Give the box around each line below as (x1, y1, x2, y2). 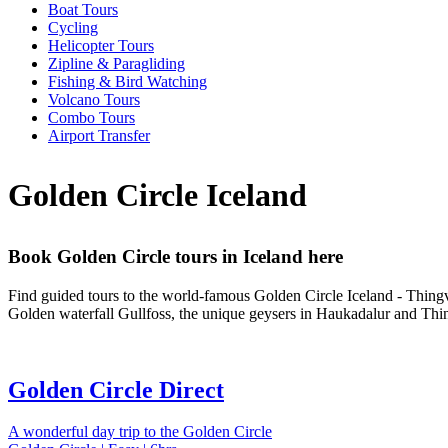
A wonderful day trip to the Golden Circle (8, 423, 272, 441)
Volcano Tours (48, 90, 140, 108)
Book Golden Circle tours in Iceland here (8, 245, 343, 267)
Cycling (48, 18, 98, 36)
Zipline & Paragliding (48, 54, 185, 72)
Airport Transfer (48, 126, 150, 144)
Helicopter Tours (48, 36, 154, 54)
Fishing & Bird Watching (48, 72, 207, 90)
